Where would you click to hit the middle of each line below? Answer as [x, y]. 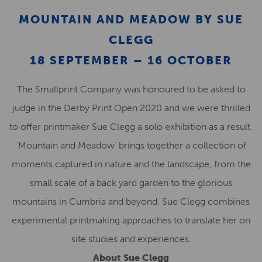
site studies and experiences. [131, 239]
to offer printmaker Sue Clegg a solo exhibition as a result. [131, 127]
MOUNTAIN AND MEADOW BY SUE [131, 19]
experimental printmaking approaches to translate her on [131, 220]
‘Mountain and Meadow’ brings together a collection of [131, 145]
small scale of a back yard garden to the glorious [131, 183]
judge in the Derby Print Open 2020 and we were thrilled [131, 108]
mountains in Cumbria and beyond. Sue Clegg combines [131, 201]
